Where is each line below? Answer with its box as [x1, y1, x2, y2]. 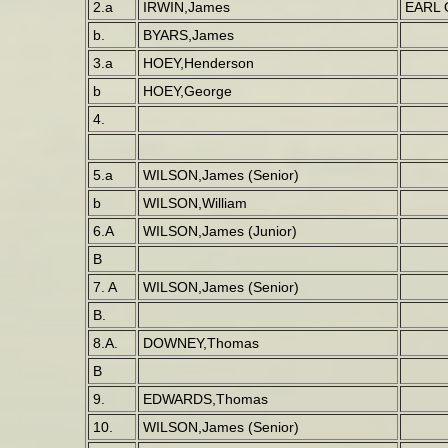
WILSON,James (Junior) [142, 223, 297, 239]
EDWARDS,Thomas [142, 391, 268, 407]
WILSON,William [142, 195, 247, 211]
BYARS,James [142, 27, 234, 43]
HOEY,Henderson [142, 55, 254, 71]
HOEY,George [142, 83, 232, 99]
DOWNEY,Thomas [142, 335, 259, 351]
